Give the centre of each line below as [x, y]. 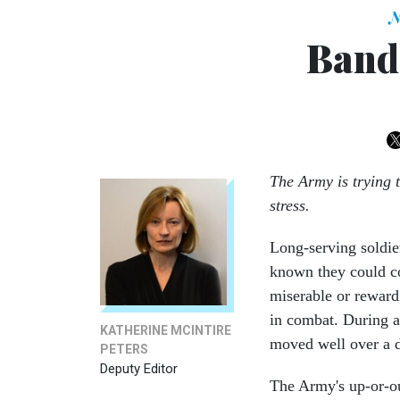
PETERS [124, 349]
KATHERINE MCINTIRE [166, 330]
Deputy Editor [139, 368]
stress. [290, 205]
